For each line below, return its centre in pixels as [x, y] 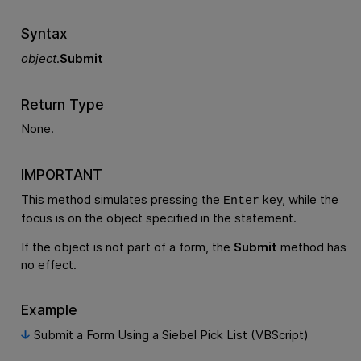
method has [311, 247]
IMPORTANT [61, 174]
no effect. [48, 264]
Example [49, 310]
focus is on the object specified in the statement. [158, 218]
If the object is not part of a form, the [127, 247]
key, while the [299, 199]
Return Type [62, 104]
